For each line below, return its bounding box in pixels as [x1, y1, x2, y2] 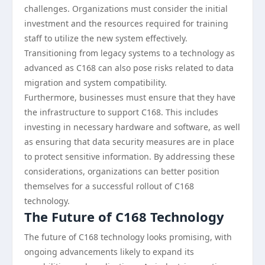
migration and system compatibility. [24, 77, 167, 88]
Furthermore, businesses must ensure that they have [24, 92, 235, 103]
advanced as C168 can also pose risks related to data [24, 62, 234, 73]
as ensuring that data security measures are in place [24, 136, 234, 147]
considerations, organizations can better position [24, 166, 219, 177]
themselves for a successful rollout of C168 [24, 180, 194, 192]
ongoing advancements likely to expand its [24, 246, 194, 257]
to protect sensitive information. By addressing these [24, 151, 235, 162]
